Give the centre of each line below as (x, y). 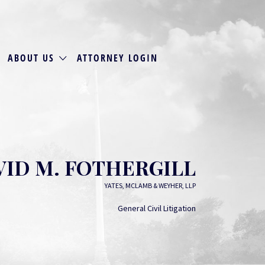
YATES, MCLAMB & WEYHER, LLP (150, 185)
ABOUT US (31, 58)
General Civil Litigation (157, 208)
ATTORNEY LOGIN (117, 58)
